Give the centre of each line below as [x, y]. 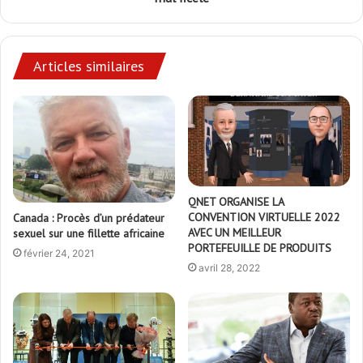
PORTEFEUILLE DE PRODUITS [260, 248]
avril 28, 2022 [229, 268]
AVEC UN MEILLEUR [235, 233]
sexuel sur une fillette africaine [89, 234]
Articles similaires [89, 66]
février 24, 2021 [59, 254]
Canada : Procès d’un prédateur [89, 218]
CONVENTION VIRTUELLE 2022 [264, 218]
